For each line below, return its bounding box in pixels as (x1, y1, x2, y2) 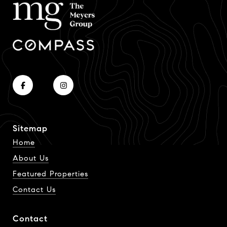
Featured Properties (13, 169, 88, 179)
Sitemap (13, 123, 48, 134)
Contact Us (13, 185, 56, 195)
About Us (13, 154, 49, 163)
